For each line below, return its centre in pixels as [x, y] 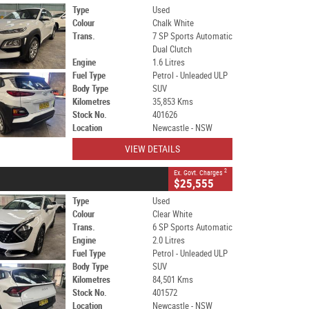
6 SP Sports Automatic [192, 227]
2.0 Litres [168, 240]
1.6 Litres [168, 62]
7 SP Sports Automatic [192, 36]
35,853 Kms [172, 102]
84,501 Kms [172, 280]
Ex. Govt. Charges [199, 172]
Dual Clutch [172, 49]
